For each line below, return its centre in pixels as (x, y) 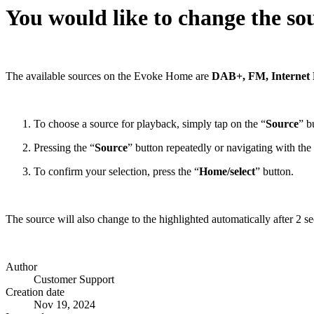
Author (21, 266)
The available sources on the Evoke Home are (109, 76)
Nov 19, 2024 (64, 304)
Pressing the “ (64, 147)
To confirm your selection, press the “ (116, 171)
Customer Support (74, 279)
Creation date (35, 292)
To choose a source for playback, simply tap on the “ (150, 123)
